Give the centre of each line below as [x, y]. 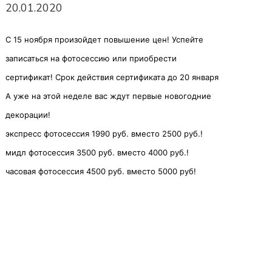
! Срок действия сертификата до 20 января [134, 77]
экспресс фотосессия [49, 133]
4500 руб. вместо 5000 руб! [141, 171]
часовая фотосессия [46, 171]
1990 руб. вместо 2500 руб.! [147, 133]
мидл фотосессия [41, 152]
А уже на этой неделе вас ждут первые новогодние [108, 96]
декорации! [28, 114]
